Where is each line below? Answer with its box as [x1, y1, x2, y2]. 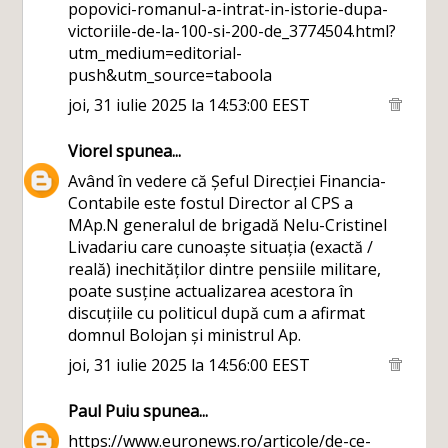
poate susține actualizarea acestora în [68, 280, 354, 302]
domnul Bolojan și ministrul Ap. [68, 324, 302, 346]
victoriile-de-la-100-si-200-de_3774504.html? [68, 20, 397, 42]
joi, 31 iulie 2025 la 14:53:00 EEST [68, 94, 311, 116]
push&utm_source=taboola [68, 64, 273, 86]
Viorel [68, 140, 113, 162]
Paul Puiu [68, 400, 140, 422]
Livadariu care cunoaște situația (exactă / [68, 236, 374, 258]
